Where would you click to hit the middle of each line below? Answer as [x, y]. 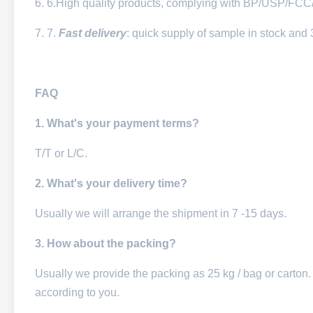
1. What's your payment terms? [117, 123]
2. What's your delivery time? [111, 183]
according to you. [77, 292]
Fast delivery [93, 33]
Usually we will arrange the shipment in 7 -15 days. [161, 213]
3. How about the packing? [105, 243]
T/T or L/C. [61, 153]
